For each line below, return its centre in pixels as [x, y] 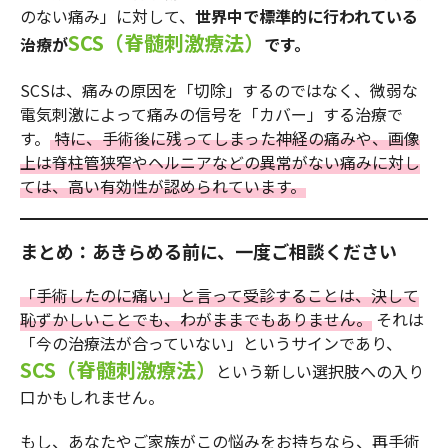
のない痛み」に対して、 [107, 16]
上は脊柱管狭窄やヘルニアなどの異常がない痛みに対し [220, 162]
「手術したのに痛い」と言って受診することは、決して [219, 295]
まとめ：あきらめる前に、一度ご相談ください [208, 251]
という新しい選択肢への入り [320, 371]
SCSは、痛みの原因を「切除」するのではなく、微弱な [219, 90]
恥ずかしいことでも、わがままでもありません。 [196, 319]
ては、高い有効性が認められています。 [163, 186]
